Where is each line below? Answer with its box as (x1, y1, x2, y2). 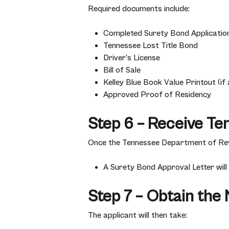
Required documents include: (88, 4, 190, 13)
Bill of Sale (103, 65, 141, 75)
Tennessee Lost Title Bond (103, 41, 198, 50)
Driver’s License (103, 53, 160, 62)
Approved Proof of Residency (103, 90, 211, 99)
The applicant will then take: (88, 211, 187, 220)
